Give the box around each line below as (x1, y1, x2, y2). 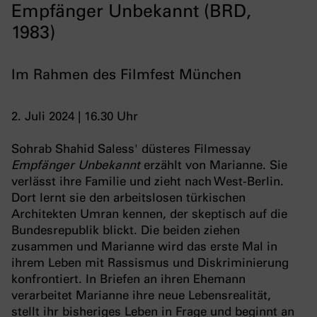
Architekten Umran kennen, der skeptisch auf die (11, 206, 287, 221)
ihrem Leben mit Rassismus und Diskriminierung (11, 255, 289, 270)
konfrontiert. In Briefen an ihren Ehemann (11, 271, 246, 286)
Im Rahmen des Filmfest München (11, 65, 241, 83)
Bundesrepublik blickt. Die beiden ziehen (11, 222, 240, 237)
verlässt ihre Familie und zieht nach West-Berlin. (11, 173, 284, 188)
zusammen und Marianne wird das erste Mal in (11, 238, 277, 253)
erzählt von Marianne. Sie (140, 157, 287, 172)
